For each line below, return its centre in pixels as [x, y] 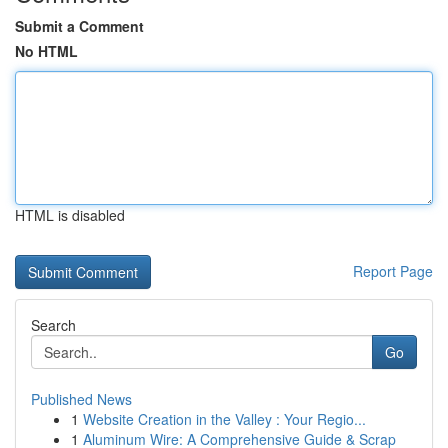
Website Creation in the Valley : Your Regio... [224, 419]
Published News [81, 399]
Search [53, 325]
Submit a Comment [79, 26]
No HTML [46, 51]
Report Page [393, 271]
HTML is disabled [70, 215]
